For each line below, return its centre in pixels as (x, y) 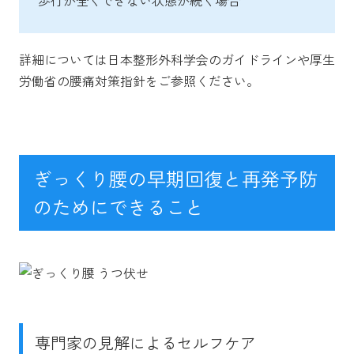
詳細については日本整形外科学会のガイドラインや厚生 (177, 59)
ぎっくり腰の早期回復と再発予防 (175, 178)
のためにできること (119, 206)
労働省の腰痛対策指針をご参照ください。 (139, 80)
